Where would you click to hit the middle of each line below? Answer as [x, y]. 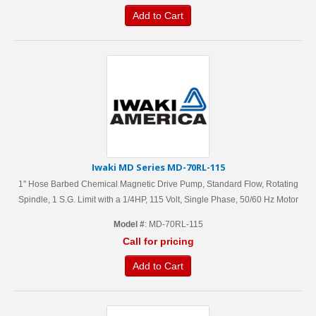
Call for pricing [158, 241]
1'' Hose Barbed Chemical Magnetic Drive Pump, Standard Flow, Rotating [158, 184]
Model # [129, 224]
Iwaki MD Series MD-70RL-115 [158, 167]
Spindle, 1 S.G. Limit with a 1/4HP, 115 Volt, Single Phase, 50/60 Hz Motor [158, 200]
